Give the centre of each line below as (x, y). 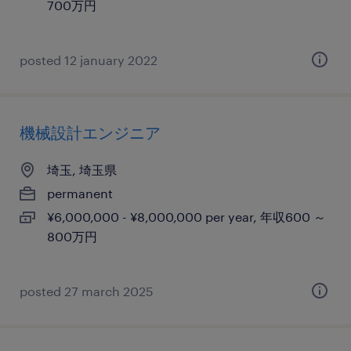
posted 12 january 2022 (89, 60)
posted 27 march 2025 (87, 291)
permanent (80, 193)
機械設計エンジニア (90, 132)
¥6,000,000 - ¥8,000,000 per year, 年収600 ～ (186, 217)
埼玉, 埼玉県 (82, 170)
